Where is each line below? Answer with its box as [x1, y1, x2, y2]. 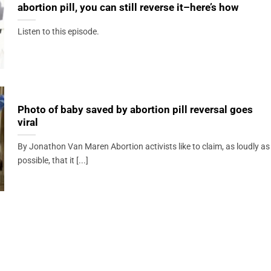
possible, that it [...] [17, 155, 88, 166]
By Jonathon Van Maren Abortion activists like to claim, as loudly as [17, 142, 270, 152]
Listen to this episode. [17, 27, 101, 38]
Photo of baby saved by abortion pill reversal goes [17, 104, 253, 116]
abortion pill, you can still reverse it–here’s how [17, 2, 238, 14]
